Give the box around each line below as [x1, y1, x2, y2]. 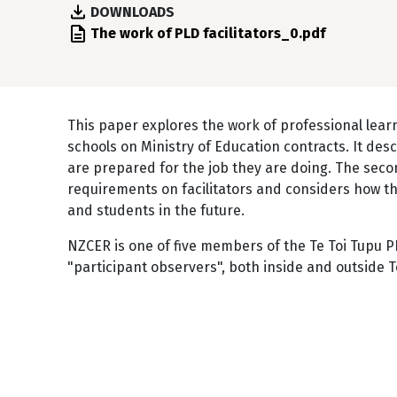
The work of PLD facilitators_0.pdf [90, 25, 325, 42]
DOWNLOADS [90, 4, 175, 20]
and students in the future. [67, 202, 245, 219]
